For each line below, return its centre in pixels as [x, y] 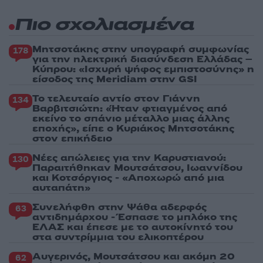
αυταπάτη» [61, 188]
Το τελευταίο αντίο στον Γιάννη [116, 98]
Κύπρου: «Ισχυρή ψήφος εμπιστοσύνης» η [143, 69]
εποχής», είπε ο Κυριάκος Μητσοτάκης [133, 128]
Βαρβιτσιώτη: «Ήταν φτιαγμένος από [130, 108]
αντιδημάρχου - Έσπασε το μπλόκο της [135, 217]
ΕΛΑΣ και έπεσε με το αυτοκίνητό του [133, 227]
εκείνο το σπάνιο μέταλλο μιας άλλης [131, 118]
